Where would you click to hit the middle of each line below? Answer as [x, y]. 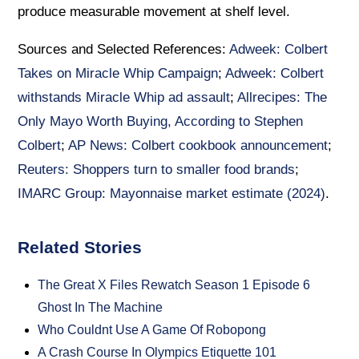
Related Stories [80, 248]
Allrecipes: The [282, 98]
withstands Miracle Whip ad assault [124, 98]
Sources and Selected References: [124, 50]
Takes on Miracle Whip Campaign [118, 74]
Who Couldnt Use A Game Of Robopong [152, 330]
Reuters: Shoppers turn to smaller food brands [157, 170]
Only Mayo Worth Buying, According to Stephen [161, 122]
